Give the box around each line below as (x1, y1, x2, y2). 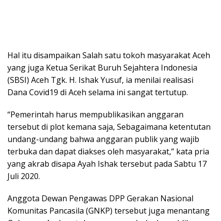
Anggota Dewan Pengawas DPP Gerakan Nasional (7, 192, 193, 204)
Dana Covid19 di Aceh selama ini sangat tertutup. (7, 86, 188, 98)
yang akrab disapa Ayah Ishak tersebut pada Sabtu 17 (7, 158, 207, 169)
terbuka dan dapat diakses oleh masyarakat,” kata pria (7, 146, 209, 157)
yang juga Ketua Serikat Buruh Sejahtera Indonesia (7, 62, 197, 73)
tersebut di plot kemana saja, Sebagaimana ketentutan (7, 121, 211, 132)
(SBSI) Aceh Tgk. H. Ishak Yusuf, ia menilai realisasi (7, 74, 193, 85)
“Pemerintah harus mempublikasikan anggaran (7, 109, 184, 120)
